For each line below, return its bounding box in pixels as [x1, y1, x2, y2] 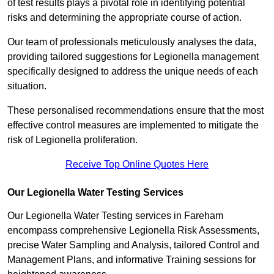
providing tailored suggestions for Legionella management [7, 51, 259, 62]
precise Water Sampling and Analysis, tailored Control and [7, 240, 259, 251]
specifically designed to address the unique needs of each [7, 66, 258, 77]
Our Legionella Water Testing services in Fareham [7, 210, 223, 221]
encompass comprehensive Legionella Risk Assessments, [7, 225, 259, 236]
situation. [7, 81, 49, 92]
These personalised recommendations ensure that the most [7, 105, 264, 116]
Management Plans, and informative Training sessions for [7, 254, 256, 265]
